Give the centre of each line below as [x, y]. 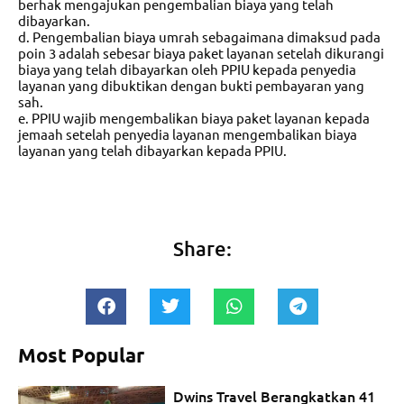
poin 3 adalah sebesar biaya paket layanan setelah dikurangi [201, 53]
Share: [202, 249]
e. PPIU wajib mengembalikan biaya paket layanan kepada [194, 118]
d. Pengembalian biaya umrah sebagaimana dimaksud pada [199, 37]
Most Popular [81, 355]
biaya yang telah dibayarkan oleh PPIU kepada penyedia [187, 69]
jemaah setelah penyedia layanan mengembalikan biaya [188, 134]
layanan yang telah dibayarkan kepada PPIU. [152, 151]
